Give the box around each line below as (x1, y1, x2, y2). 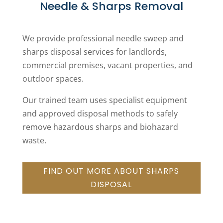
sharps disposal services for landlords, (22, 46, 167, 57)
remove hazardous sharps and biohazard (22, 121, 178, 132)
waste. (22, 134, 46, 146)
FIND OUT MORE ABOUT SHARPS (43, 165, 180, 177)
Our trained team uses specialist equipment (22, 94, 187, 106)
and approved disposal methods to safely (22, 108, 178, 119)
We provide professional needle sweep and (22, 32, 184, 44)
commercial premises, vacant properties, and (22, 59, 193, 71)
